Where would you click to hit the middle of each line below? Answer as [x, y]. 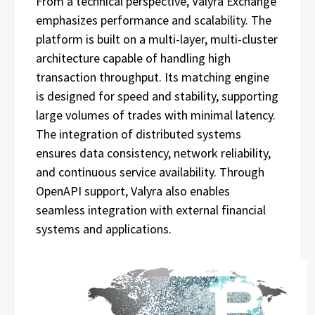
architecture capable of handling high [133, 58]
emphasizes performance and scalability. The [154, 20]
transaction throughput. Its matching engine [153, 77]
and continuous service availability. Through [150, 172]
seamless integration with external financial [151, 210]
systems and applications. [104, 229]
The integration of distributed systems [139, 134]
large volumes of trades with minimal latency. [156, 115]
